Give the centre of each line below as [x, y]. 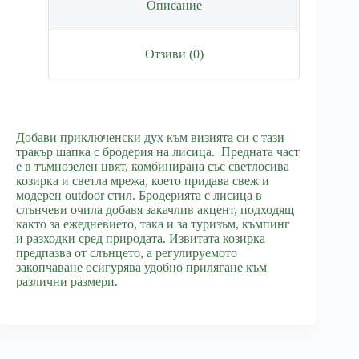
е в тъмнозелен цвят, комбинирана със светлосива [153, 166]
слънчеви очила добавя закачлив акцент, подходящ [155, 209]
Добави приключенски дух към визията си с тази [150, 137]
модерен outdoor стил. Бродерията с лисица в [139, 195]
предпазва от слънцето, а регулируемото [127, 252]
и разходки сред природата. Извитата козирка [141, 238]
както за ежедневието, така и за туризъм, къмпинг [153, 224]
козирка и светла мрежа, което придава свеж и [143, 180]
